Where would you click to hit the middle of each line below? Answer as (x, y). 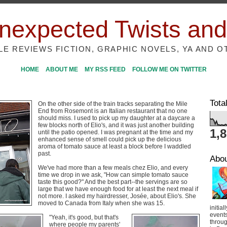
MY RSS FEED (105, 69)
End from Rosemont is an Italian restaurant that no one (113, 111)
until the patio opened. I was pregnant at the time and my (116, 132)
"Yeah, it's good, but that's (84, 217)
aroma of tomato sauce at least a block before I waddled (115, 146)
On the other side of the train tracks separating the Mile (113, 104)
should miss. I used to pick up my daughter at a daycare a (117, 118)
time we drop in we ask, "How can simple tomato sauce (113, 175)
